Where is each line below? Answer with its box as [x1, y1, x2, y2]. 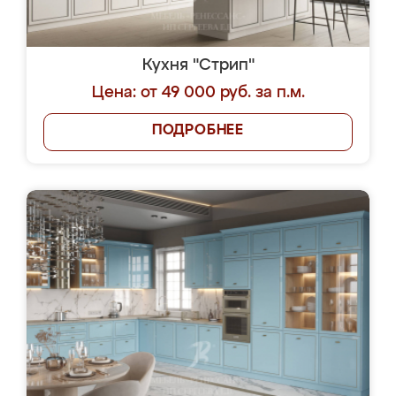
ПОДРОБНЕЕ [151, 124, 245, 138]
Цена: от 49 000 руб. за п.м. [91, 85, 305, 101]
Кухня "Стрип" [141, 57, 255, 73]
